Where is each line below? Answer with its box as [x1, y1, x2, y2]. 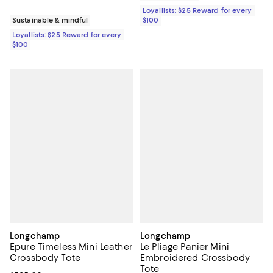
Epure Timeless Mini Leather [10, 241, 132, 252]
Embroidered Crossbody [140, 252, 250, 263]
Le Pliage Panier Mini [140, 241, 229, 252]
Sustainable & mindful [12, 16, 88, 25]
